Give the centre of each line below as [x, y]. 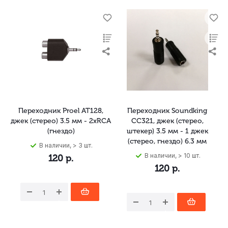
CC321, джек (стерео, [167, 121]
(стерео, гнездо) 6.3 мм [167, 141]
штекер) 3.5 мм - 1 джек [167, 131]
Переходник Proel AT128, [61, 111]
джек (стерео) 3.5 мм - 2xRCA [61, 121]
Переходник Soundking [167, 111]
